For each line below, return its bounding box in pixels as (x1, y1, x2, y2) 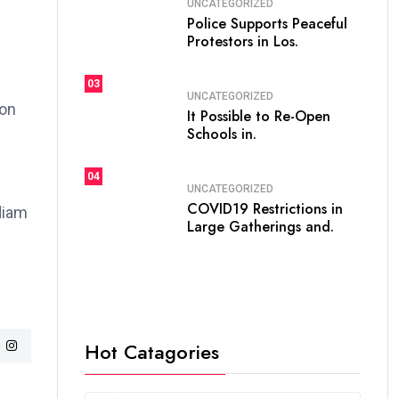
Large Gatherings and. (187, 216, 334, 237)
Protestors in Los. (187, 30, 298, 52)
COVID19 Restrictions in (187, 198, 343, 219)
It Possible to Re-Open (187, 105, 330, 126)
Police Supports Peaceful (187, 12, 347, 34)
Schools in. (187, 123, 256, 144)
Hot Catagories (85, 338, 219, 366)
